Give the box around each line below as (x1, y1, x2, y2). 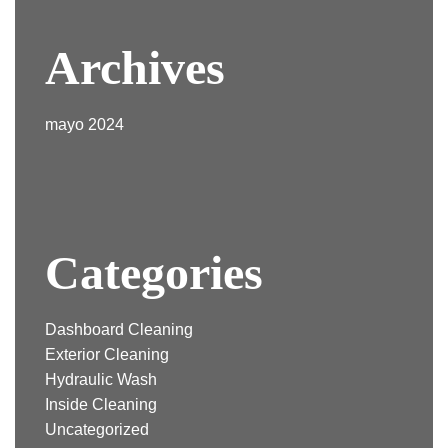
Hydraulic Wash (45, 371, 157, 389)
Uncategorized (45, 421, 149, 439)
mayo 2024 (45, 116, 124, 134)
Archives (45, 41, 225, 95)
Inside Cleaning (45, 396, 157, 414)
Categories (45, 246, 263, 300)
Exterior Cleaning (45, 346, 169, 364)
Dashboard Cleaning (45, 321, 193, 339)
